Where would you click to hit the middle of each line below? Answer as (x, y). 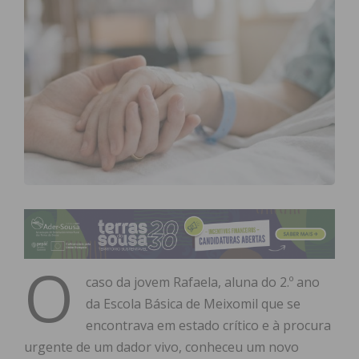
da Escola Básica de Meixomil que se (193, 304)
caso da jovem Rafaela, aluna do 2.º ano (203, 282)
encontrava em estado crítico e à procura (208, 326)
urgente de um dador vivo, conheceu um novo (161, 347)
